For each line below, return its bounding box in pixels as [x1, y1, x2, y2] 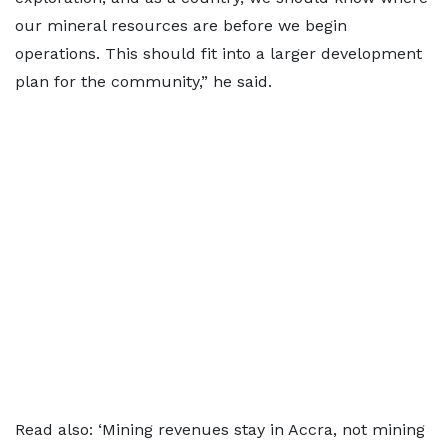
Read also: [15, 420, 98, 439]
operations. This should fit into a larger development [15, 44, 422, 63]
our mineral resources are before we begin [15, 16, 347, 35]
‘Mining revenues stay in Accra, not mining [98, 420, 425, 439]
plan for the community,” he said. [15, 72, 272, 91]
